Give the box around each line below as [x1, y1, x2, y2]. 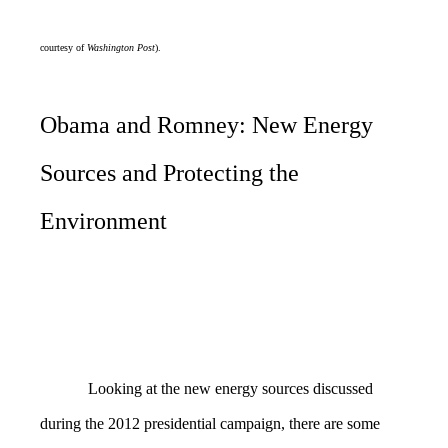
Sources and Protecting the [40, 160, 299, 187]
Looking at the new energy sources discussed [88, 379, 373, 397]
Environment [40, 208, 167, 235]
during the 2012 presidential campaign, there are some [40, 414, 380, 432]
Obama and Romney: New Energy [40, 112, 373, 139]
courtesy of [40, 42, 87, 54]
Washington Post [87, 42, 155, 54]
